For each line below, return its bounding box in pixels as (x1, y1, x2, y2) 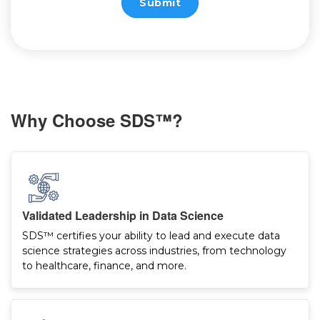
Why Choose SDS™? (11, 108, 183, 133)
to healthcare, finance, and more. (22, 259, 186, 273)
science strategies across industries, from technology (22, 244, 286, 258)
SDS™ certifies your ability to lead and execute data (22, 229, 280, 243)
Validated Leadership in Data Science (22, 207, 224, 224)
